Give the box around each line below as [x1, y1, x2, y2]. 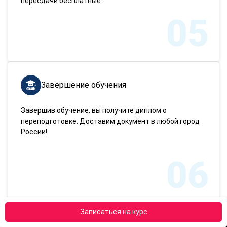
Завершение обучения [41, 80, 126, 90]
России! [21, 127, 47, 136]
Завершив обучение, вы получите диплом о [21, 106, 167, 115]
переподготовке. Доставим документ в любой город [21, 117, 200, 125]
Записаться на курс [80, 208, 147, 216]
